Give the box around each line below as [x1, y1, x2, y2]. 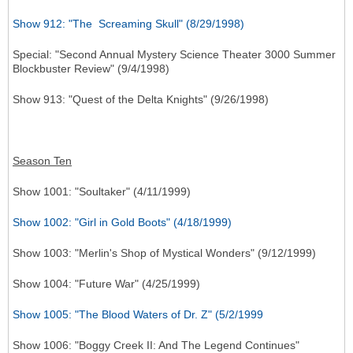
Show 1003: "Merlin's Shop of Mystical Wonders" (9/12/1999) [13, 247, 316, 260]
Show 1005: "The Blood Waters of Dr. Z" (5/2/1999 [13, 308, 263, 321]
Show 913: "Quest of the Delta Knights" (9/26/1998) [13, 93, 269, 106]
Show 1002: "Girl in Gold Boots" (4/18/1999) [13, 216, 232, 229]
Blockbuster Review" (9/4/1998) [13, 62, 169, 76]
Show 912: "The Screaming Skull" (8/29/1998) [13, 17, 244, 31]
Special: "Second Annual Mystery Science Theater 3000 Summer [13, 48, 336, 61]
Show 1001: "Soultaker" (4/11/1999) [13, 185, 191, 199]
